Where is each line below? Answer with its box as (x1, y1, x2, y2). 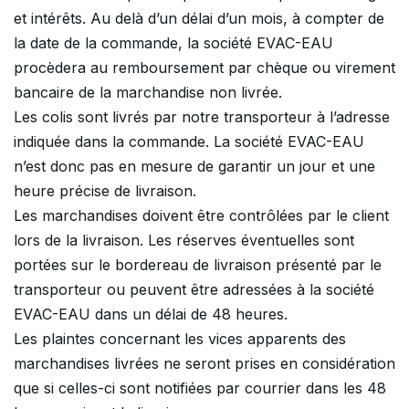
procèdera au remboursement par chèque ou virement (14, 58, 395, 78)
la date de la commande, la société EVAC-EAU (14, 34, 333, 53)
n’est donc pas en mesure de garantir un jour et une (14, 157, 375, 176)
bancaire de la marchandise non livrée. (14, 83, 282, 102)
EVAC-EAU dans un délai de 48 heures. (14, 305, 288, 324)
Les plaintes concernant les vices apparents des (14, 330, 346, 349)
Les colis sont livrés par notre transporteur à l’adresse (14, 108, 390, 127)
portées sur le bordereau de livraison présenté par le (14, 256, 382, 275)
